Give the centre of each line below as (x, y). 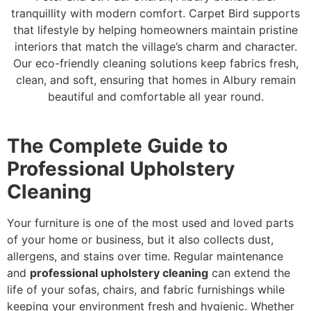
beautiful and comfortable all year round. (155, 97)
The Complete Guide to (117, 145)
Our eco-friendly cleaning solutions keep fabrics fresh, (155, 64)
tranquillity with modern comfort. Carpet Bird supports (155, 14)
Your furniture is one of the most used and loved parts (150, 222)
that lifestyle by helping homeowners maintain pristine (155, 30)
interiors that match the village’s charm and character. (155, 47)
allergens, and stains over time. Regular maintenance (145, 256)
